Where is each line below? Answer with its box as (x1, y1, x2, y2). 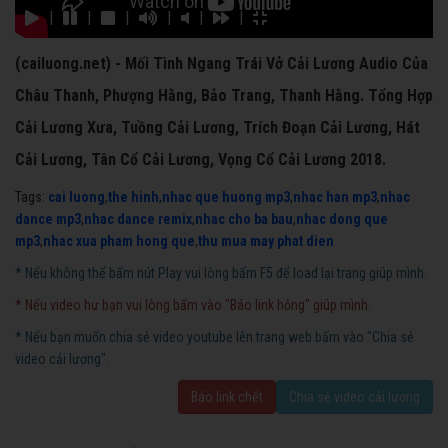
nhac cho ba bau (195, 211, 293, 228)
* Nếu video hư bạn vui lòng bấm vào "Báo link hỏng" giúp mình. (15, 297, 371, 314)
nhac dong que (296, 211, 388, 228)
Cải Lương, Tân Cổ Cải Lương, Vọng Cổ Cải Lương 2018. (15, 150, 386, 170)
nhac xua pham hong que (43, 233, 195, 250)
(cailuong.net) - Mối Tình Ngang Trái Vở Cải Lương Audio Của (15, 54, 428, 74)
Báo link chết (191, 389, 263, 406)
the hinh (108, 189, 159, 206)
